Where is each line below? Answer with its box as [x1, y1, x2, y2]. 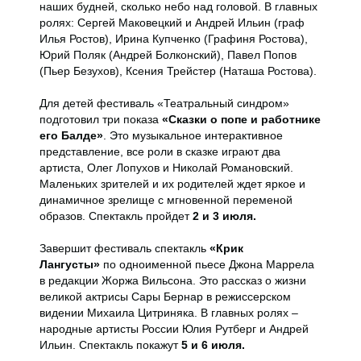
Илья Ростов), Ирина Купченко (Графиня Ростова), [39, 32, 308, 45]
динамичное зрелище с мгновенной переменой [39, 193, 293, 206]
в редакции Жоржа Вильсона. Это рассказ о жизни [39, 274, 306, 287]
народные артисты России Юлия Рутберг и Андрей [39, 322, 309, 335]
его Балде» [39, 129, 103, 142]
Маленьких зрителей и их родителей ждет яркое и [39, 177, 305, 190]
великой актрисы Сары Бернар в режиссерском [39, 290, 291, 303]
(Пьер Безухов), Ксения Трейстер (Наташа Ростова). [39, 64, 317, 77]
